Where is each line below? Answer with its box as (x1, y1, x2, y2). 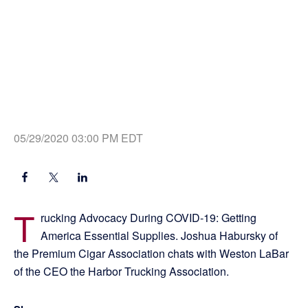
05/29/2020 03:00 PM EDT (14, 130, 143, 146)
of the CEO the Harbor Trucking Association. (14, 263, 229, 280)
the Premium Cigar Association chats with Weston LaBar (14, 245, 289, 262)
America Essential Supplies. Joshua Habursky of (41, 228, 278, 244)
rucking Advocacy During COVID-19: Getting (41, 210, 256, 226)
